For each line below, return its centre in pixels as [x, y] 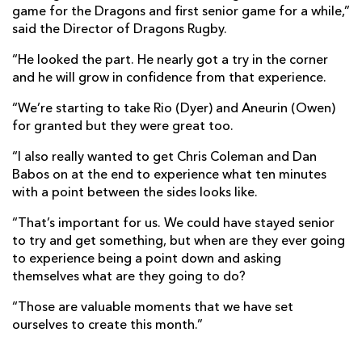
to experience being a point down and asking [147, 260]
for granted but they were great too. [123, 127]
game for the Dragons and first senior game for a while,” [181, 13]
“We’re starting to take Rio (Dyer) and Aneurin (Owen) [174, 109]
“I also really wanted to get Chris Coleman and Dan [164, 158]
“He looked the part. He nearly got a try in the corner [170, 61]
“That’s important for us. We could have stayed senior [173, 224]
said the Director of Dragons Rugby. [120, 30]
